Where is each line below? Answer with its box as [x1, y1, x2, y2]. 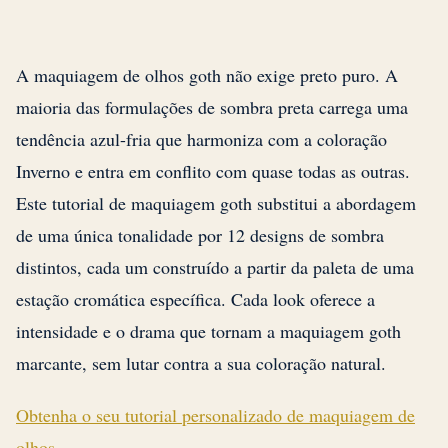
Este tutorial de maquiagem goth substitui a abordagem [16, 191, 416, 216]
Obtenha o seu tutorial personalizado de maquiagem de [16, 403, 415, 428]
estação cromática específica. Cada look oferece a [16, 287, 375, 312]
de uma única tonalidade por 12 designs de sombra [16, 223, 384, 248]
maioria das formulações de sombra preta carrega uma [16, 95, 408, 120]
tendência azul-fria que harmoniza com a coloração [16, 127, 387, 152]
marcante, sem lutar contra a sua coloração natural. [16, 351, 386, 376]
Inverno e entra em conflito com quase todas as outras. [16, 159, 410, 184]
